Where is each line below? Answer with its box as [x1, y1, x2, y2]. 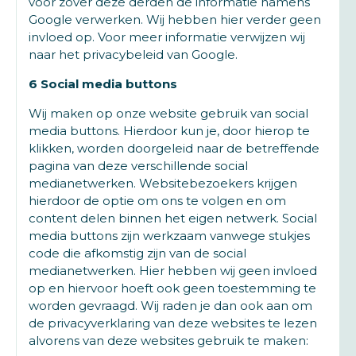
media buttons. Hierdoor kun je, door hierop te [29, 123, 310, 138]
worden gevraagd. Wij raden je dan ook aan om [29, 298, 312, 313]
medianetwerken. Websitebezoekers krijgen [29, 176, 297, 191]
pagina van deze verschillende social [29, 158, 248, 173]
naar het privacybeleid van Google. [29, 47, 238, 62]
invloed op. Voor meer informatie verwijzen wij [29, 29, 305, 44]
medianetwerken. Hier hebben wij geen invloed [29, 263, 317, 278]
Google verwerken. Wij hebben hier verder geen [29, 12, 321, 27]
